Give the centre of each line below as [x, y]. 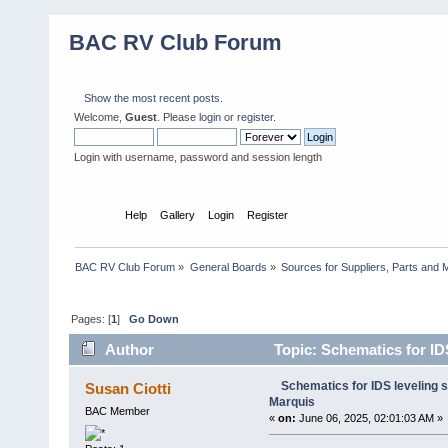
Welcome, [99, 117]
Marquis [291, 402]
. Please [178, 117]
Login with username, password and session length [198, 157]
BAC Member [117, 411]
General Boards [228, 266]
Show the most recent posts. [153, 98]
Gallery [178, 214]
